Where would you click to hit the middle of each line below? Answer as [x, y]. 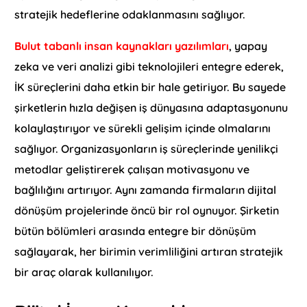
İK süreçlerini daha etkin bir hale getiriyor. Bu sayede [150, 87]
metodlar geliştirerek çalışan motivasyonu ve [132, 170]
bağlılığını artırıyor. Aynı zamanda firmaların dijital [146, 190]
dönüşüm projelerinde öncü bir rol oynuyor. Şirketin [147, 211]
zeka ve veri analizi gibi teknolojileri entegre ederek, [149, 67]
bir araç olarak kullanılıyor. [84, 272]
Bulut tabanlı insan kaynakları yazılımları [122, 46]
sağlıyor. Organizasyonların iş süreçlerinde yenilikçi [147, 149]
